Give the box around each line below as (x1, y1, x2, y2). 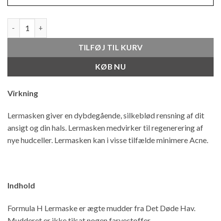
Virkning (7, 88, 38, 98)
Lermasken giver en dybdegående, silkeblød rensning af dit (7, 110, 204, 120)
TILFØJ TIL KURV (78, 42, 143, 52)
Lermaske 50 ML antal (7, 19, 79, 28)
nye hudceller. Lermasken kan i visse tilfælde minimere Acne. (7, 135, 208, 145)
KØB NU (95, 62, 126, 71)
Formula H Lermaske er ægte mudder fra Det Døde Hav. (7, 203, 195, 213)
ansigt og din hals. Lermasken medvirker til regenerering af (7, 123, 203, 133)
